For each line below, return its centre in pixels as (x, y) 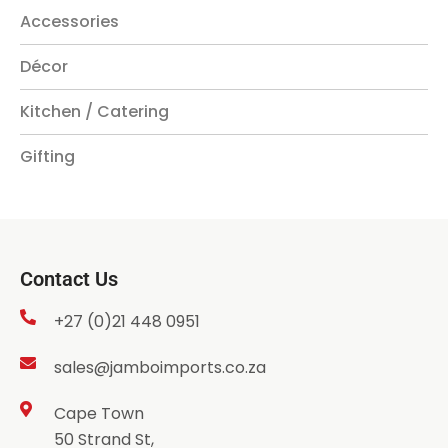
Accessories (69, 22)
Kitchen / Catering (94, 112)
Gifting (47, 157)
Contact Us (69, 279)
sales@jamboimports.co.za (160, 368)
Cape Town (99, 414)
